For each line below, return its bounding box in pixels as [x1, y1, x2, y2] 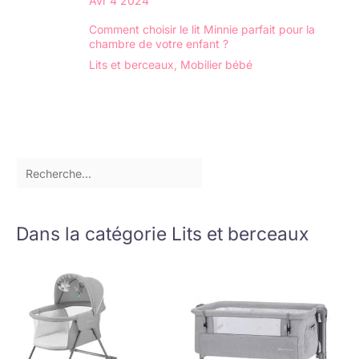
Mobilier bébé [180, 58, 252, 72]
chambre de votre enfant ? [89, 37, 228, 51]
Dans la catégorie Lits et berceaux [16, 223, 309, 246]
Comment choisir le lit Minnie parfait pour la [89, 22, 315, 37]
